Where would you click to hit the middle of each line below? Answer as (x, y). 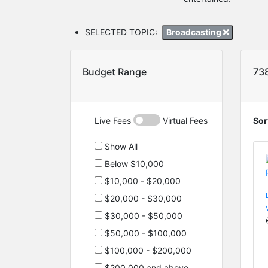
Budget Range (115, 71)
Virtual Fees (184, 120)
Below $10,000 (133, 163)
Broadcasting (194, 32)
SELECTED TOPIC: (122, 32)
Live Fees (114, 120)
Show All (120, 146)
